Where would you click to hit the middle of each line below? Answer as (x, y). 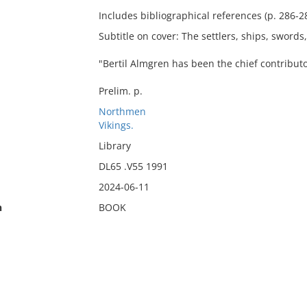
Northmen (122, 111)
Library (114, 146)
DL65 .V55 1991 (133, 166)
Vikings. (116, 125)
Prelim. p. (120, 91)
